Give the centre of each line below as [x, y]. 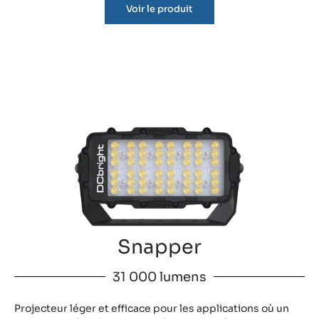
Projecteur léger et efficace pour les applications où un [152, 309]
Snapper [159, 247]
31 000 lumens [159, 277]
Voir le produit [159, 15]
